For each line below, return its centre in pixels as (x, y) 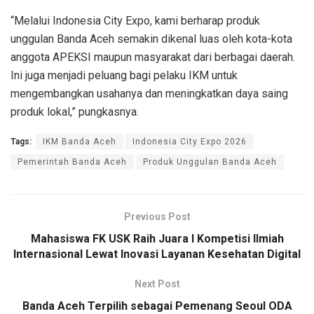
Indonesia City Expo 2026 (190, 141)
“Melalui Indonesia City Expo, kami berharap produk (135, 20)
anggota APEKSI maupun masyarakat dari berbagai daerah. (153, 57)
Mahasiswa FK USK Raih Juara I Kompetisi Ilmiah (157, 238)
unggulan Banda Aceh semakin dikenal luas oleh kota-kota (151, 39)
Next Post (157, 284)
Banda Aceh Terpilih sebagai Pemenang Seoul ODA (157, 306)
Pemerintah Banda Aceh (72, 162)
